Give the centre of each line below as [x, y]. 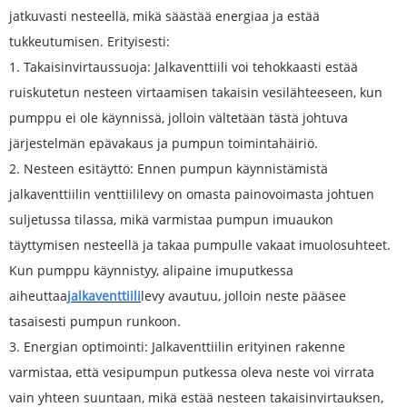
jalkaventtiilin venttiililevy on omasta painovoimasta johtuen [192, 194]
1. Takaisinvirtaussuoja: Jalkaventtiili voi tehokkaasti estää [184, 67]
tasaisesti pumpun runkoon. [95, 322]
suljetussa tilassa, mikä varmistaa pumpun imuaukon [171, 220]
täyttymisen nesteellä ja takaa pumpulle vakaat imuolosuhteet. [200, 245]
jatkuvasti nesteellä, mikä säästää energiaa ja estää [164, 16]
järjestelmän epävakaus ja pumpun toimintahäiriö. [164, 144]
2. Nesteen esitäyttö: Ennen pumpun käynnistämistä [169, 169]
